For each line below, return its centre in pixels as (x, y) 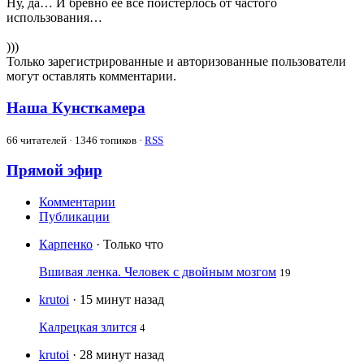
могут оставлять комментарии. (91, 76)
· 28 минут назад (118, 355)
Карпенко (66, 245)
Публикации (74, 217)
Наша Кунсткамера (76, 107)
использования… (54, 18)
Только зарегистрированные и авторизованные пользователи (176, 62)
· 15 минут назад (118, 300)
